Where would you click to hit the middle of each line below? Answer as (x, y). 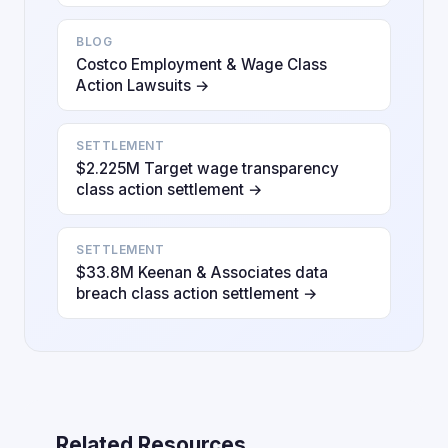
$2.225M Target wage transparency (207, 168)
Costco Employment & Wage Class (201, 64)
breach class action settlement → (197, 293)
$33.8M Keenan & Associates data (202, 272)
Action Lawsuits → (143, 85)
